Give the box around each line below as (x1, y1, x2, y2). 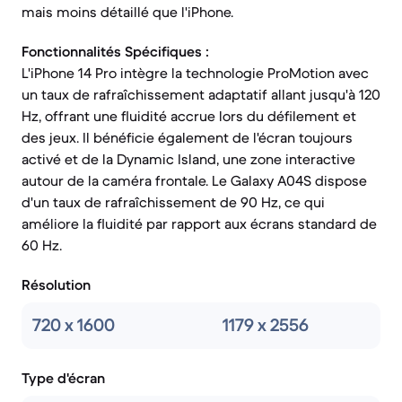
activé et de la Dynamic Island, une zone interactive (22, 150, 355, 168)
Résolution (22, 275, 91, 293)
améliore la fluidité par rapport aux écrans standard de (22, 214, 377, 232)
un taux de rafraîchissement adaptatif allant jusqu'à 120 (22, 85, 380, 103)
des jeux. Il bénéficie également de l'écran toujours (22, 128, 353, 146)
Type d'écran (22, 369, 105, 387)
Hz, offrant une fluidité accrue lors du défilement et (22, 107, 356, 125)
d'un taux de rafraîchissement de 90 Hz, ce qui (22, 193, 325, 211)
